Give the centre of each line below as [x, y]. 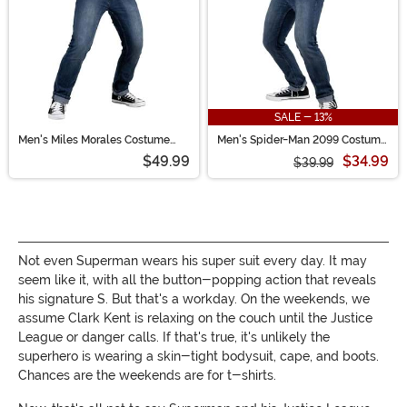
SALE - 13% [303, 118]
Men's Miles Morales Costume [94, 140]
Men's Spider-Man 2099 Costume [302, 140]
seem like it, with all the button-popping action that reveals [197, 280]
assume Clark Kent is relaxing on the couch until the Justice [195, 318]
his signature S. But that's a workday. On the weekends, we [194, 299]
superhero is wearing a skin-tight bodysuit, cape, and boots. [199, 357]
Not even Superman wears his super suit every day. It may [193, 261]
